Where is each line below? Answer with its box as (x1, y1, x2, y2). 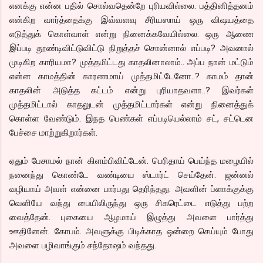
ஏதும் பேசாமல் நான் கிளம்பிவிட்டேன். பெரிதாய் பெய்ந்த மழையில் (9, 155, 254, 166)
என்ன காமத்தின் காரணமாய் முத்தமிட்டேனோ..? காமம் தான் (9, 70, 254, 82)
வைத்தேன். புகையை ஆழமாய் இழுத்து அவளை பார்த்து (9, 211, 254, 222)
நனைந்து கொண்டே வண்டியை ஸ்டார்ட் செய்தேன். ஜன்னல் (9, 169, 254, 180)
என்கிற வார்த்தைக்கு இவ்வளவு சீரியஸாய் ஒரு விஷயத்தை (9, 14, 254, 25)
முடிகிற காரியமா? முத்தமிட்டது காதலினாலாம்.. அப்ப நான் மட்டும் (9, 56, 254, 68)
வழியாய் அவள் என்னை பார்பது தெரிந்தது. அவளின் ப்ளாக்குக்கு (9, 183, 254, 194)
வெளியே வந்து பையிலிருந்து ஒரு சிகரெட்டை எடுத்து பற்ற (9, 197, 254, 208)
